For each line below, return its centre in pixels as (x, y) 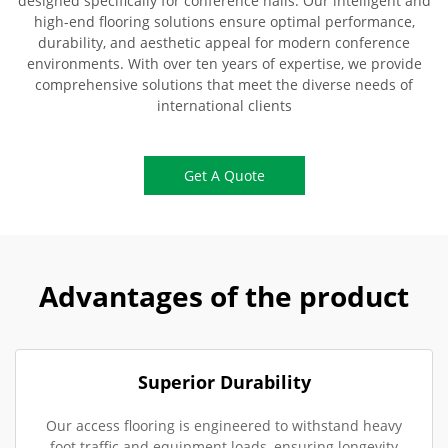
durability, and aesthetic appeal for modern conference (224, 43)
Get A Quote (224, 176)
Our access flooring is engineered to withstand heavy (224, 426)
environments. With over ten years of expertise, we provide (224, 64)
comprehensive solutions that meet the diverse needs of (224, 85)
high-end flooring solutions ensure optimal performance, (224, 22)
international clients (224, 106)
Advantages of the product (224, 296)
